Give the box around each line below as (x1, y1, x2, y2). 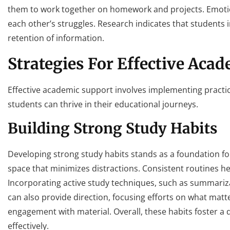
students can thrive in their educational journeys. (8, 98, 198, 110)
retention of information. (8, 32, 104, 44)
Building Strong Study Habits (8, 119, 217, 138)
